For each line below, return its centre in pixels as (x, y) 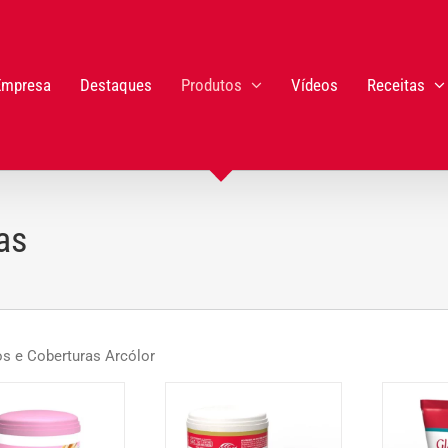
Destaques (115, 84)
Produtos (211, 84)
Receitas (395, 84)
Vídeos (314, 84)
